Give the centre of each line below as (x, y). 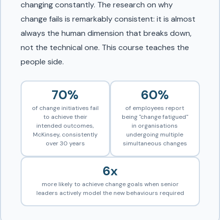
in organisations (155, 126)
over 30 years (65, 144)
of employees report (155, 108)
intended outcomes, (65, 126)
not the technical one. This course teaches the (105, 47)
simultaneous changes (155, 144)
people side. (42, 61)
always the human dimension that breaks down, (106, 33)
